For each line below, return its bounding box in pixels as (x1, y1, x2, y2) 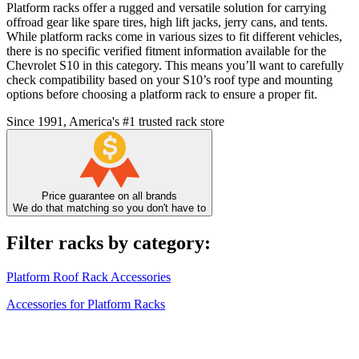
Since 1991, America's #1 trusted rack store (6, 115, 224, 129)
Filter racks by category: (6, 232, 211, 254)
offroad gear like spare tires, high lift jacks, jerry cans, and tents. (6, 15, 328, 30)
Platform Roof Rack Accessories (6, 270, 171, 284)
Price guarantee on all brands (42, 190, 177, 203)
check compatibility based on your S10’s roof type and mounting (6, 73, 333, 87)
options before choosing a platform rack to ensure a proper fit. (6, 87, 317, 102)
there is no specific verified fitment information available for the (6, 44, 326, 58)
